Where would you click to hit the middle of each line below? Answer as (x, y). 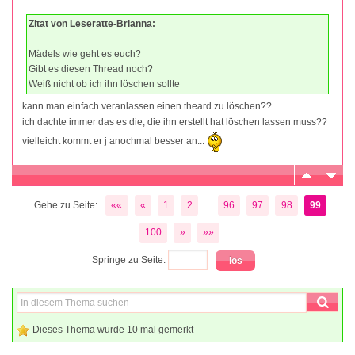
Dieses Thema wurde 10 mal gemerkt (113, 329)
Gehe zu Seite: (66, 205)
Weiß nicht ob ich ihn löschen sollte (104, 84)
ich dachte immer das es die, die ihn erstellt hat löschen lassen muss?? (175, 122)
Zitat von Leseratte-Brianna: (92, 24)
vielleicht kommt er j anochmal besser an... (115, 141)
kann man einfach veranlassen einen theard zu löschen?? (147, 107)
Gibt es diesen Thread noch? (91, 69)
